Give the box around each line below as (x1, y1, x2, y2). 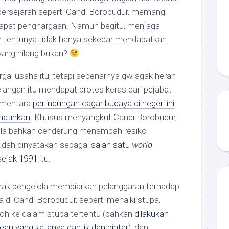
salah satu (91, 140, 132, 150)
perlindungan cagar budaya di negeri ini (33, 98, 174, 108)
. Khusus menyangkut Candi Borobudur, (30, 112, 177, 122)
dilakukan (134, 209, 169, 219)
